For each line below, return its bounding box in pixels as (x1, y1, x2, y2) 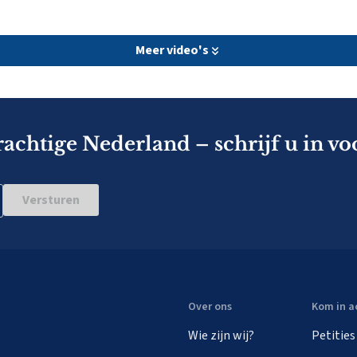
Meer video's (135, 41, 209, 59)
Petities (312, 327, 355, 344)
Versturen (22, 190, 80, 209)
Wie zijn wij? (188, 327, 254, 344)
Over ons (188, 299, 232, 315)
